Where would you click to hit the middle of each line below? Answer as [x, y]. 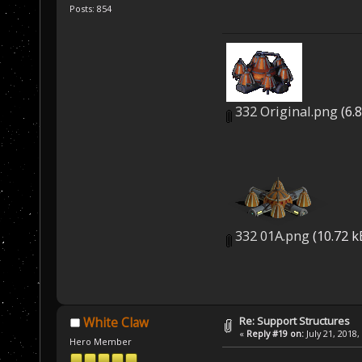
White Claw [116, 323]
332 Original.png [285, 111]
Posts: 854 [91, 9]
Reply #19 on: [276, 334]
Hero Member [101, 341]
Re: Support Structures [295, 321]
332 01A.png [271, 235]
